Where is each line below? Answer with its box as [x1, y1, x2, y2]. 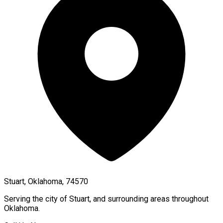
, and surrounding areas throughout [90, 194, 209, 204]
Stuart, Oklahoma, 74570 [4, 176, 88, 186]
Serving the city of [4, 194, 69, 204]
